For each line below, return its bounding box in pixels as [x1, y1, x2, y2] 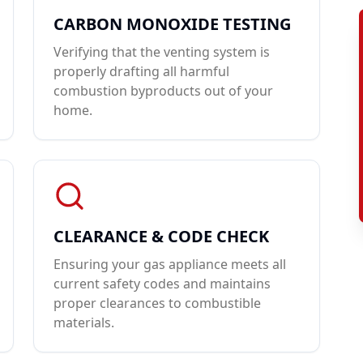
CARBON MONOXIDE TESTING [53, 13, 292, 35]
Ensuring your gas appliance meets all [53, 255, 287, 273]
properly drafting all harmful [53, 62, 230, 80]
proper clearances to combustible [53, 294, 262, 312]
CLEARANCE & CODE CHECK [53, 225, 270, 247]
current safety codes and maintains [53, 275, 271, 293]
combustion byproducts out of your [53, 82, 274, 100]
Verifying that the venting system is [53, 43, 271, 61]
